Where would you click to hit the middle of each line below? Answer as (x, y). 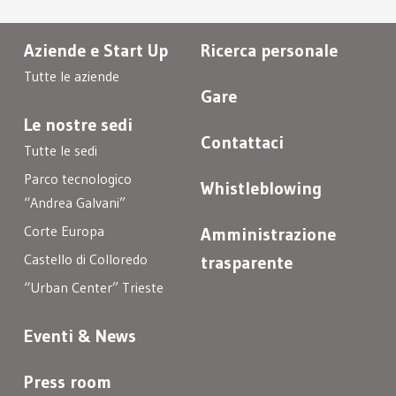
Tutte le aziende (71, 76)
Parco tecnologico (77, 179)
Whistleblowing (262, 189)
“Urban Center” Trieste (93, 288)
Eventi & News (80, 336)
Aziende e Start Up (95, 51)
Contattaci (243, 143)
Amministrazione (269, 235)
